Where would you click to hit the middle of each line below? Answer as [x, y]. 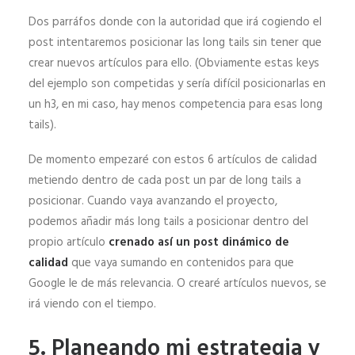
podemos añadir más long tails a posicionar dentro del [168, 221]
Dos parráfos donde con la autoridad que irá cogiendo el [175, 22]
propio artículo [67, 242]
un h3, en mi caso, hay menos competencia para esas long [176, 104]
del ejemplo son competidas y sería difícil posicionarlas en [177, 84]
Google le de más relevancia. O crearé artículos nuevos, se [177, 283]
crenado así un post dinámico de [197, 242]
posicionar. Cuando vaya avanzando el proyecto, [153, 201]
